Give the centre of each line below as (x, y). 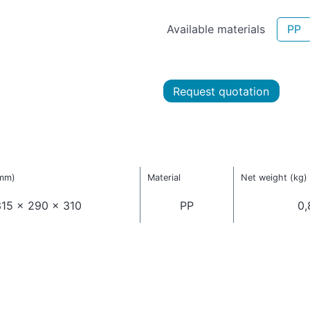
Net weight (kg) (274, 178)
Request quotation (221, 91)
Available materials (216, 29)
